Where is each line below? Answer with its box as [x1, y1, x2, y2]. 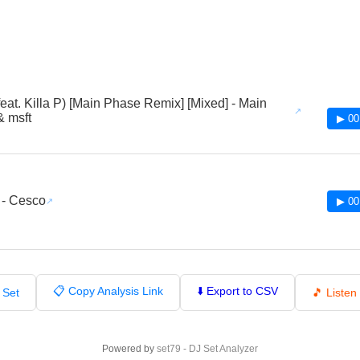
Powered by [102, 343, 157, 354]
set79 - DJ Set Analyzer [157, 343, 258, 354]
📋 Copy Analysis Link [53, 284, 163, 297]
